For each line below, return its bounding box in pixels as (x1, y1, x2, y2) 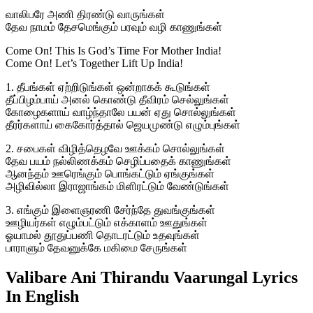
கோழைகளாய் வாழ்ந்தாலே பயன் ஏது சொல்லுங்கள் (6, 105, 236, 118)
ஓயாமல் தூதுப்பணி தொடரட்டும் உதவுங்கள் (6, 228, 200, 241)
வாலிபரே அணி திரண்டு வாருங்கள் (6, 8, 165, 20)
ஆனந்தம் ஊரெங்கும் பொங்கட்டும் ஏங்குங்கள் (6, 167, 214, 180)
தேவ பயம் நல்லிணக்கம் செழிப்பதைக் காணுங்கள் (6, 154, 231, 167)
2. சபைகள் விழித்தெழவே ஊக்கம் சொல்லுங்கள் (6, 142, 225, 154)
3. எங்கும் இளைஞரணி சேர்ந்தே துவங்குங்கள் (6, 203, 215, 216)
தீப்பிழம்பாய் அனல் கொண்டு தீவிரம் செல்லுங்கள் (6, 93, 229, 105)
